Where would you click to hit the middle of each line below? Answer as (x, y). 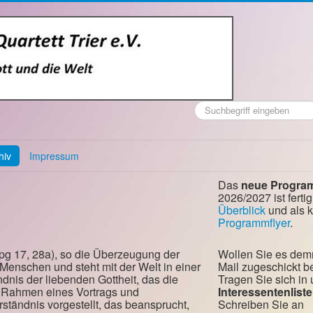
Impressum (54, 156)
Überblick (242, 210)
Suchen (210, 107)
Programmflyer (254, 223)
